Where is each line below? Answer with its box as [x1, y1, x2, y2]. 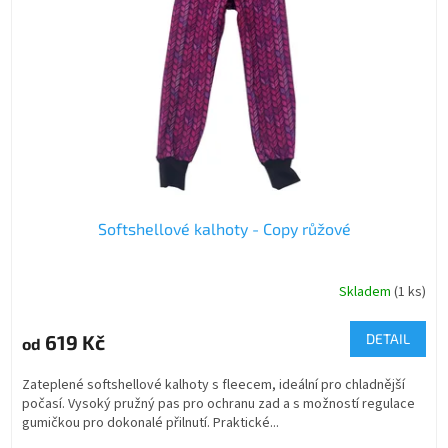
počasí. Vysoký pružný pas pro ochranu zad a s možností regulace [22, 394, 415, 415]
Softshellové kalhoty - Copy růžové [97, 219, 351, 239]
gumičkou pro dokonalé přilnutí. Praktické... [22, 413, 279, 434]
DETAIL [366, 330, 410, 348]
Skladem [339, 281, 394, 302]
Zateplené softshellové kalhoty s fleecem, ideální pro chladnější [22, 375, 405, 396]
